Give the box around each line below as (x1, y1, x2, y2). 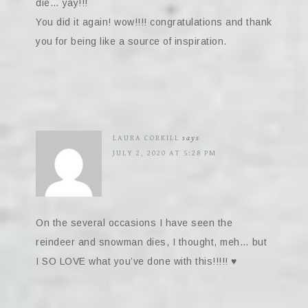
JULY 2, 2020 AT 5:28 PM (113, 148, 217, 157)
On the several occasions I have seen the (36, 217, 232, 228)
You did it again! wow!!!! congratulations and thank (36, 16, 272, 27)
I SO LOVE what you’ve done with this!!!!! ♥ (36, 255, 237, 267)
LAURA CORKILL (113, 133, 179, 142)
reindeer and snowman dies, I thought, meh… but (36, 236, 267, 247)
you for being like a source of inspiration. (36, 35, 227, 47)
